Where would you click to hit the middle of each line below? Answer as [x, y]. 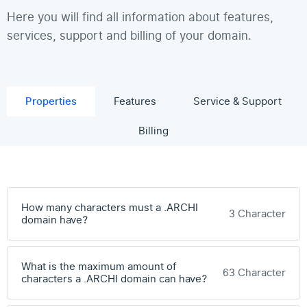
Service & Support [237, 101]
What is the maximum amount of [99, 267]
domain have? [54, 220]
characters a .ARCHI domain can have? [114, 279]
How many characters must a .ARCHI [110, 208]
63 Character [254, 273]
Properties [51, 101]
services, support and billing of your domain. [129, 36]
